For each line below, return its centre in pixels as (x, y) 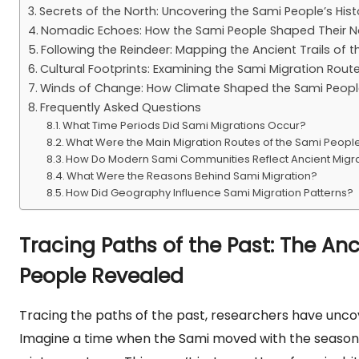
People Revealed (101, 276)
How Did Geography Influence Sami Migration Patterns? (210, 193)
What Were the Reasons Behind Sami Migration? (192, 176)
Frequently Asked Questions (120, 107)
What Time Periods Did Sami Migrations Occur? (185, 125)
